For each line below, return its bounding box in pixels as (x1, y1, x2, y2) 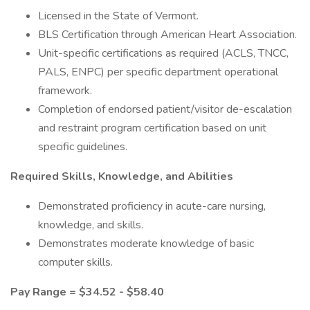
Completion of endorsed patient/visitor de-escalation (38, 102, 292, 117)
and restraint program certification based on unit (38, 120, 266, 136)
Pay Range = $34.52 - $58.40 (10, 284, 164, 300)
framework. (38, 83, 92, 98)
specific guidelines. (38, 139, 127, 154)
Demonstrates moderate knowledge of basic (38, 236, 254, 251)
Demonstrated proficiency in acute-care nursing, (38, 199, 266, 214)
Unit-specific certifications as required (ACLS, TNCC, (38, 46, 289, 61)
